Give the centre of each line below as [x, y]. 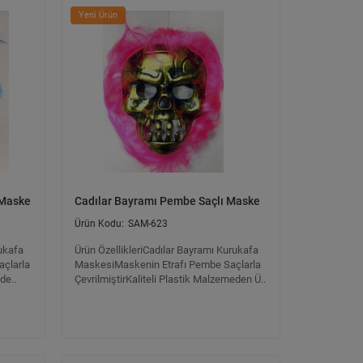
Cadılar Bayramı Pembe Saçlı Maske [167, 201]
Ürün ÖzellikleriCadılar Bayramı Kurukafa [167, 250]
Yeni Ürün [98, 15]
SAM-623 [148, 224]
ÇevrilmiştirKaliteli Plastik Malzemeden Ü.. [170, 279]
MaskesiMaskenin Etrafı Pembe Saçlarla [168, 265]
